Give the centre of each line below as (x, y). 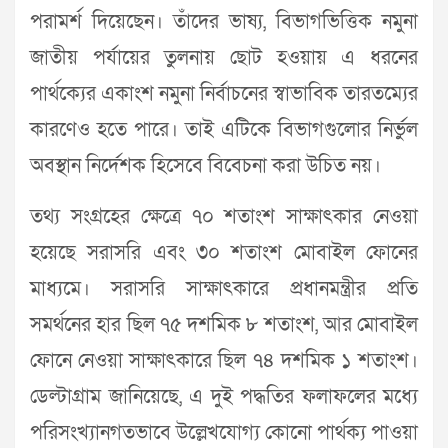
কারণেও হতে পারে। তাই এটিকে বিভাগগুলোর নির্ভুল (224, 129)
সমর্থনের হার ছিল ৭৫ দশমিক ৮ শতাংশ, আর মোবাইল (224, 324)
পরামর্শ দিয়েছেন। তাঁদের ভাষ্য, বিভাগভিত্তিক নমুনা (224, 21)
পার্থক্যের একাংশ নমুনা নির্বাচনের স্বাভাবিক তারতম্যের (224, 93)
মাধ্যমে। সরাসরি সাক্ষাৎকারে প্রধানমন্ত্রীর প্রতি (224, 288)
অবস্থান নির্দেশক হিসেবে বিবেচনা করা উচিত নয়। (205, 165)
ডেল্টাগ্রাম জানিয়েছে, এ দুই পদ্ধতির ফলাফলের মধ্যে (224, 396)
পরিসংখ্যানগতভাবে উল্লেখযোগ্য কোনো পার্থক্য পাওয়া (224, 432)
